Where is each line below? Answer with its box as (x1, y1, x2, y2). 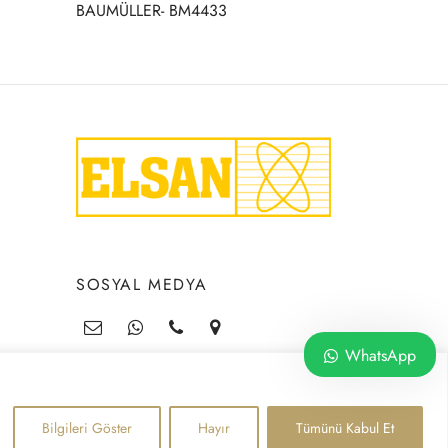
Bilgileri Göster (42, 417, 132, 438)
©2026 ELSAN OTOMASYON (153, 425, 331, 446)
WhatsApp (345, 344, 416, 367)
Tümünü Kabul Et (296, 417, 394, 438)
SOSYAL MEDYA (76, 272, 208, 296)
